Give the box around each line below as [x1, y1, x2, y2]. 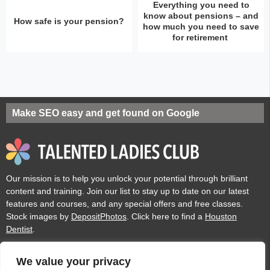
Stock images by [6, 211, 71, 221]
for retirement [172, 33, 230, 42]
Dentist [6, 224, 33, 234]
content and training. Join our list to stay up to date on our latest [6, 186, 249, 196]
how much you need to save [143, 22, 259, 31]
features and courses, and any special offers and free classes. [6, 198, 243, 209]
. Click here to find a [127, 211, 205, 221]
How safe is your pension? [14, 16, 124, 26]
